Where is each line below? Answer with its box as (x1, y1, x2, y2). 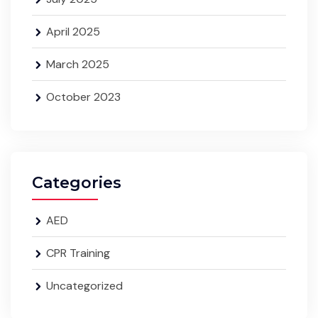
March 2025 (46, 57, 109, 72)
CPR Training (46, 246, 110, 261)
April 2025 (46, 24, 100, 39)
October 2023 (46, 89, 121, 104)
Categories (32, 173, 121, 192)
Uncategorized (46, 278, 123, 293)
